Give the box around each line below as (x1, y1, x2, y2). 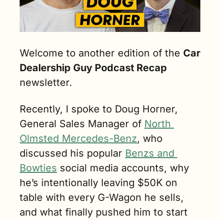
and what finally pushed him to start (20, 206, 188, 218)
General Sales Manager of (20, 118, 144, 130)
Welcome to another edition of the (20, 47, 183, 59)
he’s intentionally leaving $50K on (20, 177, 177, 189)
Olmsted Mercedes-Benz (20, 133, 137, 144)
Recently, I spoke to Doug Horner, (20, 103, 178, 115)
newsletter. (20, 77, 72, 88)
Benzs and (125, 147, 174, 159)
